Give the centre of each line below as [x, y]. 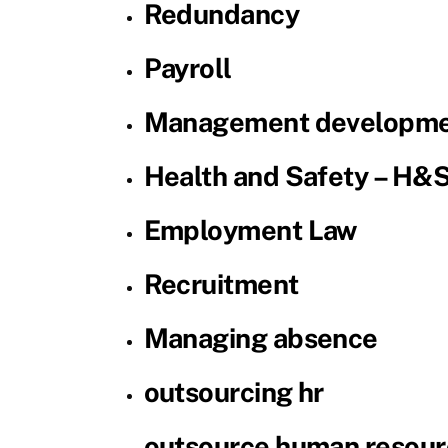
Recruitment [221, 283]
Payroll [187, 67]
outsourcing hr [233, 391]
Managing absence [260, 337]
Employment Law [250, 229]
